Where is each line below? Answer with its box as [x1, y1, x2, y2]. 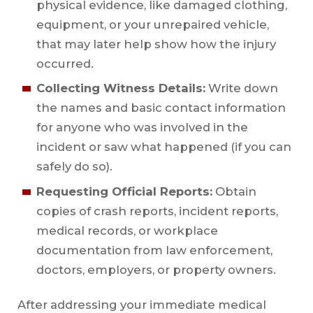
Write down [205, 81, 278, 96]
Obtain [212, 184, 256, 198]
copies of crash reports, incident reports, [36, 203, 278, 218]
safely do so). [36, 159, 112, 174]
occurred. [36, 56, 94, 71]
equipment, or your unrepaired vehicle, [36, 17, 269, 31]
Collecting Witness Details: [36, 81, 205, 96]
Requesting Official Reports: [36, 184, 212, 198]
